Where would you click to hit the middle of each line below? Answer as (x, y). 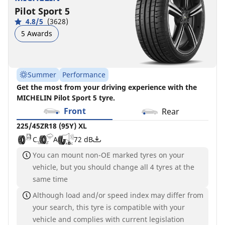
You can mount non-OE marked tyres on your (108, 155)
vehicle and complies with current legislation (108, 219)
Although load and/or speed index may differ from (118, 195)
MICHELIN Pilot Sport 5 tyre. (66, 98)
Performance (84, 75)
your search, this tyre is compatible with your (109, 207)
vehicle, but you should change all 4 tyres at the (114, 167)
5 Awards (37, 33)
